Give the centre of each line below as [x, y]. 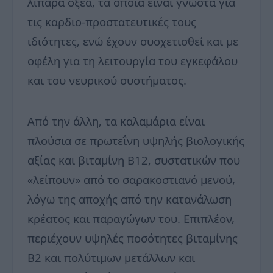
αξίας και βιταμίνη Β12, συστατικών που [134, 160]
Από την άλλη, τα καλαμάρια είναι [116, 121]
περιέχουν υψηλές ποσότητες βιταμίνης [133, 238]
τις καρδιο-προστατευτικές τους [112, 22]
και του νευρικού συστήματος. [107, 80]
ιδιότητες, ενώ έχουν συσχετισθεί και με [133, 41]
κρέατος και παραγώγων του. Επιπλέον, [131, 219]
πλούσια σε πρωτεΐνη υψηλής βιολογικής [136, 141]
